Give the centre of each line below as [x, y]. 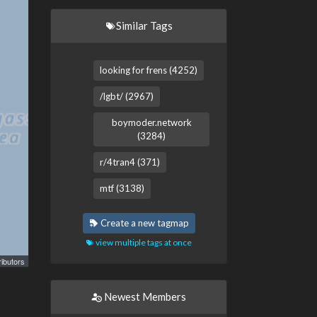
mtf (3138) [122, 188]
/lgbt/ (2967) [127, 96]
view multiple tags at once [143, 242]
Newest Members [144, 296]
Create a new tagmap [143, 223]
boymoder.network [151, 122]
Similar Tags [144, 25]
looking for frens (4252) [149, 70]
